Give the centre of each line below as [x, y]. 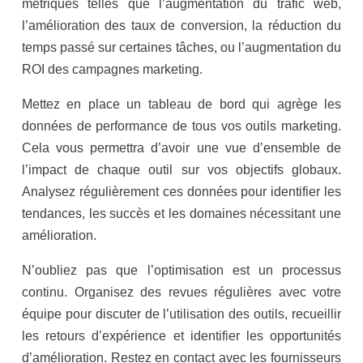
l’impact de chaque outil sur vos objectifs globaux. [181, 170]
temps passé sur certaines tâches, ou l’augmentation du [181, 48]
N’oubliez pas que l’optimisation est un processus [181, 271]
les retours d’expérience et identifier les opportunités [181, 336]
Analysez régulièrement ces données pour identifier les [181, 192]
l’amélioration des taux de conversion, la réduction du [181, 26]
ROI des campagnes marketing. [112, 70]
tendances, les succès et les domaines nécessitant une [181, 214]
